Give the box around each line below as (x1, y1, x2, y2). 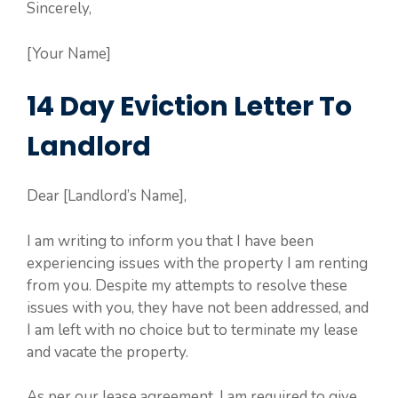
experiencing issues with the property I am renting (27, 252, 368, 274)
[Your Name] (27, 43, 111, 64)
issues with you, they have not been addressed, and (27, 297, 369, 318)
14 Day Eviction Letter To (27, 88, 352, 126)
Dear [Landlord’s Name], (27, 186, 187, 207)
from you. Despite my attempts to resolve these (27, 275, 347, 296)
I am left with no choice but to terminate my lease (27, 319, 358, 340)
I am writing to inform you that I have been (27, 230, 314, 251)
